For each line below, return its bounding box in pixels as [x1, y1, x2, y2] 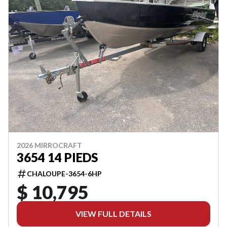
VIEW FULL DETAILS [75, 209, 152, 218]
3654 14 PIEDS [17, 150, 98, 165]
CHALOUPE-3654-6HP [27, 169, 102, 178]
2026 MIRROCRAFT [17, 141, 82, 149]
